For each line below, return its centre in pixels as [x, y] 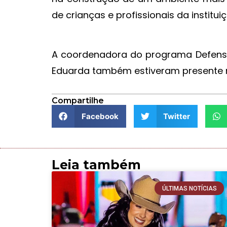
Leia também [96, 165]
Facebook [100, 116]
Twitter [177, 116]
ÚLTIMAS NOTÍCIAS [189, 188]
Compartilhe [78, 101]
